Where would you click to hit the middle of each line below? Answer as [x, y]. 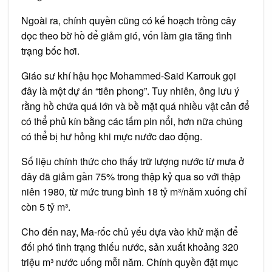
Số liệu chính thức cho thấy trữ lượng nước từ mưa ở [133, 161]
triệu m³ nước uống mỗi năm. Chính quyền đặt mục [130, 262]
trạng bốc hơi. [50, 51]
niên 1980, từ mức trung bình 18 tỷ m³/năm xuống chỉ [134, 192]
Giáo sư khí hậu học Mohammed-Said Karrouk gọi [129, 76]
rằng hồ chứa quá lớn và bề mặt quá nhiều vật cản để [135, 106]
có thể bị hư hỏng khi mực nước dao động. [112, 137]
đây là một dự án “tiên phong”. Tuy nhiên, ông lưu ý [130, 91]
